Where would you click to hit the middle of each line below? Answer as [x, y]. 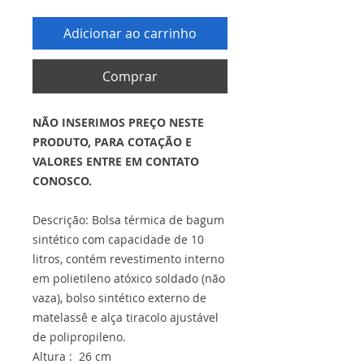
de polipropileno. [79, 337]
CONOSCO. [62, 181]
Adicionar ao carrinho [130, 33]
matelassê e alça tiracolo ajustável [126, 317]
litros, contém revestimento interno [128, 259]
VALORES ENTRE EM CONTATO [116, 161]
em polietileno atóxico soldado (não [129, 278]
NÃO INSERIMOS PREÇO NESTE [118, 122]
